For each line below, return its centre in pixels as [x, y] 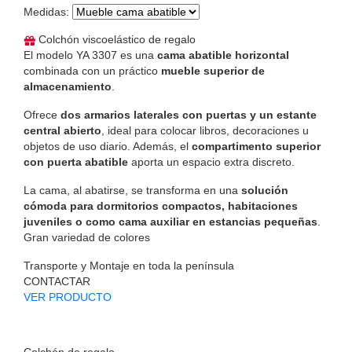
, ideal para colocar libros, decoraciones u [205, 131]
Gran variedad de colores [87, 238]
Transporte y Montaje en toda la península [129, 266]
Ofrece [42, 115]
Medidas [45, 12]
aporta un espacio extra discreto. [211, 162]
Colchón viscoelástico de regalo [115, 40]
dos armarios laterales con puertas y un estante [189, 115]
